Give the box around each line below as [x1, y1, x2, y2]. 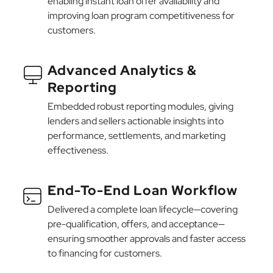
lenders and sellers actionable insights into [48, 114, 224, 127]
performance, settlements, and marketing [48, 129, 225, 142]
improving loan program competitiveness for [48, 9, 235, 22]
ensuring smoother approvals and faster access [48, 232, 246, 245]
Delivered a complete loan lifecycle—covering [48, 202, 238, 216]
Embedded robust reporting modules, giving [48, 99, 233, 113]
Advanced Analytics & [48, 61, 197, 79]
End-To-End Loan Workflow [48, 181, 238, 199]
